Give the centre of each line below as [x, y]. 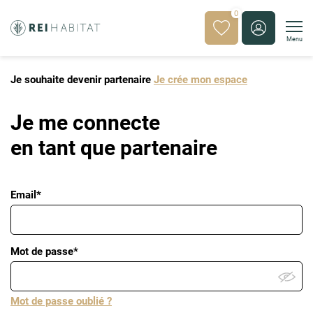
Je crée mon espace [201, 80]
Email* [26, 195]
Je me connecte [85, 123]
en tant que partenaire [114, 148]
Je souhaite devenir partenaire [82, 80]
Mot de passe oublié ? [61, 301]
